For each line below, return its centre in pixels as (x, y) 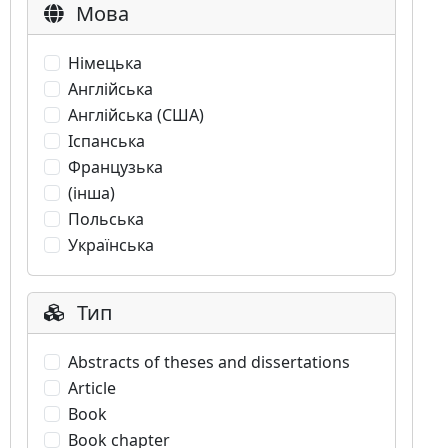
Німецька (105, 63)
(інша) (91, 193)
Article (92, 388)
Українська (111, 245)
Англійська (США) (136, 115)
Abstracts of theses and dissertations (209, 362)
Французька (115, 167)
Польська (106, 219)
